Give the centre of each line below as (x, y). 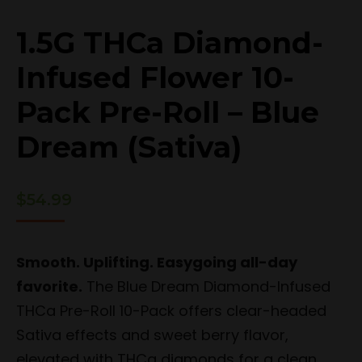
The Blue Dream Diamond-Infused (206, 286)
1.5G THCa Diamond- (170, 43)
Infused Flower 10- (155, 78)
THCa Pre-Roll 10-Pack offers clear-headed (171, 311)
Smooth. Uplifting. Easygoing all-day (157, 262)
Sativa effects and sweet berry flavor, (152, 335)
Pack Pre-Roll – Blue (168, 112)
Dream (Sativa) (129, 147)
